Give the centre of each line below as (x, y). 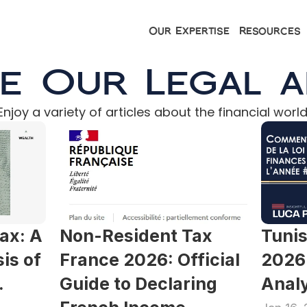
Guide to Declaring (139, 284)
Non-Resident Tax (136, 236)
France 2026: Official (150, 260)
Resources (270, 30)
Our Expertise (189, 30)
